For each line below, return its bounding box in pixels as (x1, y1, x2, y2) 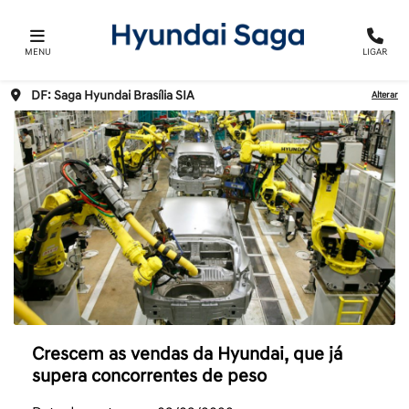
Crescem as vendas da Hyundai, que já (32, 343, 342, 366)
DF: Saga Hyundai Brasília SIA (31, 88, 194, 104)
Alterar (372, 89, 398, 101)
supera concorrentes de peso (32, 365, 267, 388)
